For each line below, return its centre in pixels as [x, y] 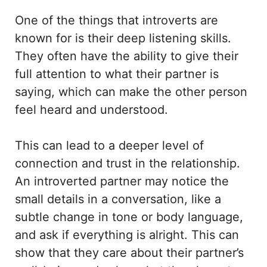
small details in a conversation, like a [118, 199]
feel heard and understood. [93, 110]
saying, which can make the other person [131, 92]
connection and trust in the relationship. [128, 164]
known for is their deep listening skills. [123, 38]
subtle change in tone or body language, [129, 217]
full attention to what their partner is [117, 74]
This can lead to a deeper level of [109, 146]
